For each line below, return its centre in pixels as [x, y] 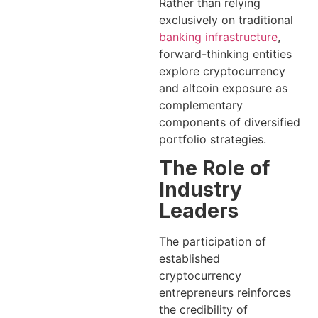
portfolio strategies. [213, 139]
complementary [201, 105]
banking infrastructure [218, 37]
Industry [201, 189]
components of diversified [230, 122]
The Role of [214, 168]
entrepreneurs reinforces [225, 292]
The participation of [213, 241]
